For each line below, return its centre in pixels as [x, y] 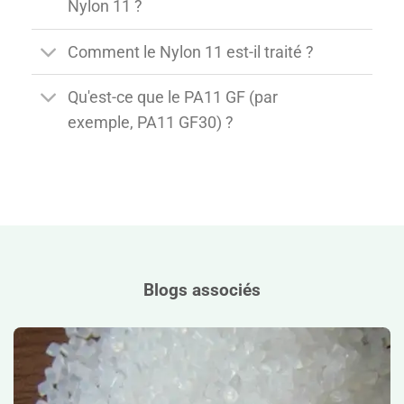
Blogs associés [202, 289]
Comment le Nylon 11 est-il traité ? [191, 52]
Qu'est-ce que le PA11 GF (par [173, 97]
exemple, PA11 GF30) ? [151, 122]
